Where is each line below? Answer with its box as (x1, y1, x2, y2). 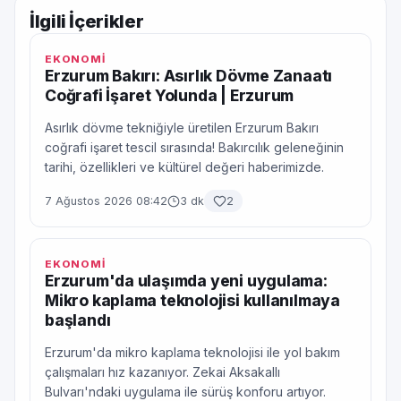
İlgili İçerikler (30, 10, 144, 32)
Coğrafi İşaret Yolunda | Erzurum (45, 86, 294, 105)
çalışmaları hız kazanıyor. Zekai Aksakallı (45, 364, 280, 380)
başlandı (45, 311, 111, 329)
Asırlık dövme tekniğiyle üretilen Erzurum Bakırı (45, 120, 319, 135)
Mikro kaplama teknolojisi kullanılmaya (45, 291, 341, 310)
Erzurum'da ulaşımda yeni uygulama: (45, 271, 328, 290)
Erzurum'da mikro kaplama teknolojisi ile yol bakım (45, 345, 340, 360)
